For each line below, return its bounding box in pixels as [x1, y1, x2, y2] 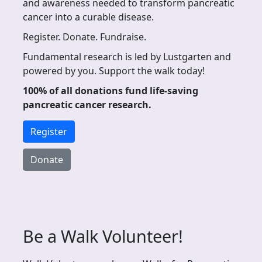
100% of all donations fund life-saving [23, 84, 198, 97]
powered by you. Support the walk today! [23, 64, 205, 77]
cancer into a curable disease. [23, 11, 158, 23]
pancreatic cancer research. [23, 98, 151, 111]
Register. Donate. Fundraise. [23, 30, 146, 43]
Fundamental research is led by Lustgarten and [23, 50, 231, 63]
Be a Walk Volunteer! [23, 225, 183, 247]
